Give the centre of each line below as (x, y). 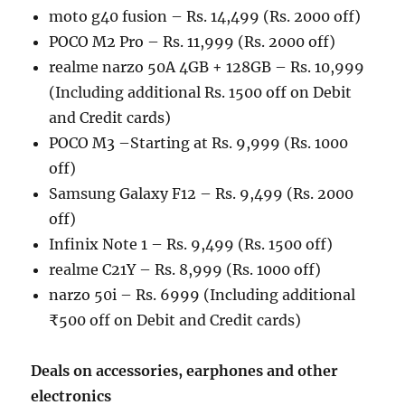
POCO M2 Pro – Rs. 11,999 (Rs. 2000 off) (193, 42)
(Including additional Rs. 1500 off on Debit (201, 93)
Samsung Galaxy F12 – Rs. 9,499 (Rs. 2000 (202, 194)
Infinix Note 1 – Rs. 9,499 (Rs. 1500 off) (191, 245)
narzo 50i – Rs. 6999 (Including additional (202, 295)
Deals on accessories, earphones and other (185, 371)
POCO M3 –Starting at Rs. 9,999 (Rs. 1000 (199, 143)
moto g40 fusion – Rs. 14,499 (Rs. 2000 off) (205, 17)
